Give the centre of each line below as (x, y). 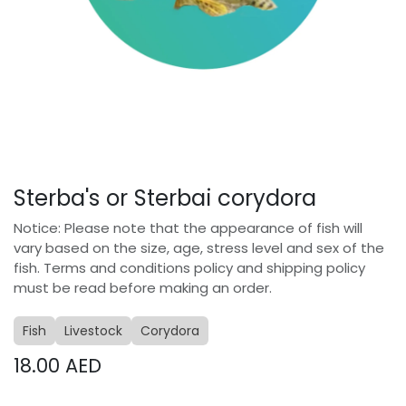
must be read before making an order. (143, 288)
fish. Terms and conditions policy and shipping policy (189, 268)
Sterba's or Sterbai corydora (165, 198)
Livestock (93, 331)
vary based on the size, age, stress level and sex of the (199, 248)
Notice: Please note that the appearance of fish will (188, 228)
